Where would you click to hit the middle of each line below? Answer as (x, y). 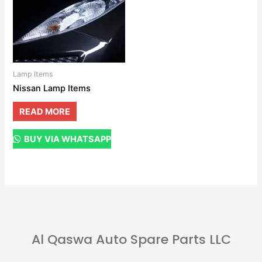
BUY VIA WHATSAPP (67, 139)
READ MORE (45, 111)
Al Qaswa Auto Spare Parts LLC (131, 239)
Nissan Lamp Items (52, 88)
